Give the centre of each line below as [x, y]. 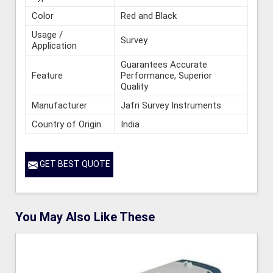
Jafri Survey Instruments [171, 106]
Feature [47, 76]
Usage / [47, 35]
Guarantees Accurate [164, 65]
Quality [134, 87]
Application [54, 46]
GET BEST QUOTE [74, 164]
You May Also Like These [85, 217]
